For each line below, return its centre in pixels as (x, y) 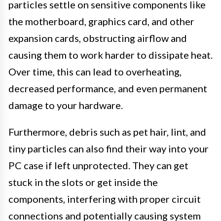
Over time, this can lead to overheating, (95, 72)
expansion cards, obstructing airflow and (98, 38)
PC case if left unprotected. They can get (98, 166)
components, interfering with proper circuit (105, 199)
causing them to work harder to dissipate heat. (110, 55)
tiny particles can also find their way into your (109, 149)
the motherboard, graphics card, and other (101, 21)
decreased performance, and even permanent (108, 89)
